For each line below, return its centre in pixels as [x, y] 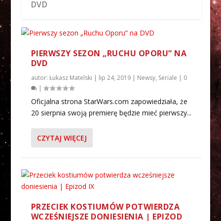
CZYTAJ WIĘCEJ [62, 138]
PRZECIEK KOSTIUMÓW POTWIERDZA [105, 206]
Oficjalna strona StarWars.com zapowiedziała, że [109, 101]
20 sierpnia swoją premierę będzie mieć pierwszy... [111, 112]
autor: [40, 77]
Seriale [167, 77]
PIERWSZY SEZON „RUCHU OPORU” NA [109, 53]
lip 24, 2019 [114, 77]
